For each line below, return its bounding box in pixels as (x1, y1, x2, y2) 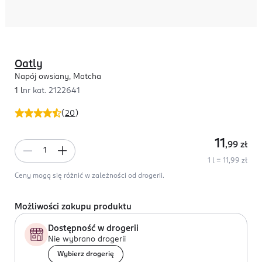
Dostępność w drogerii (48, 225, 139, 233)
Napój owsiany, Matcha (15, 73, 101, 81)
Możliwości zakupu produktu (15, 203, 132, 211)
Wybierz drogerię (57, 251, 114, 258)
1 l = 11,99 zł (208, 157, 247, 164)
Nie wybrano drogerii (48, 236, 126, 243)
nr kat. (23, 87, 49, 95)
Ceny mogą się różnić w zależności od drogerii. (15, 173, 164, 180)
